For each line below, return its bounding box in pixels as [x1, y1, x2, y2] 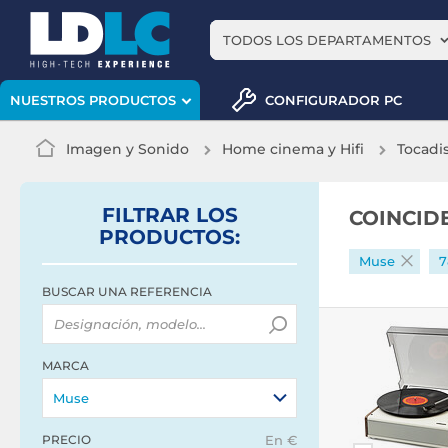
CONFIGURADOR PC [265, 91, 402, 108]
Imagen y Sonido [66, 140, 189, 158]
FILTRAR [101, 203, 196, 227]
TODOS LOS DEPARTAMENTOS [223, 32, 431, 48]
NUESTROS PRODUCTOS [9, 92, 176, 109]
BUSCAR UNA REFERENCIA [42, 284, 212, 299]
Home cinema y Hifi [222, 140, 364, 158]
